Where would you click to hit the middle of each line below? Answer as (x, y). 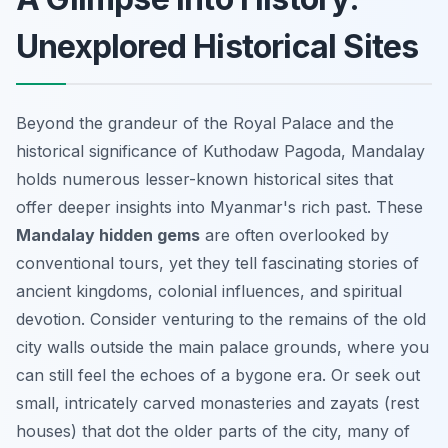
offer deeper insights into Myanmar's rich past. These (219, 206)
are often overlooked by (294, 234)
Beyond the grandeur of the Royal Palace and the (205, 122)
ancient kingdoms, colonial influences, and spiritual (209, 290)
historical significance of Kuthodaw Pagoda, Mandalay (220, 150)
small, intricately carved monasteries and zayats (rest (217, 402)
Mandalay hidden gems (108, 234)
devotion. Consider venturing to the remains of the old (221, 318)
